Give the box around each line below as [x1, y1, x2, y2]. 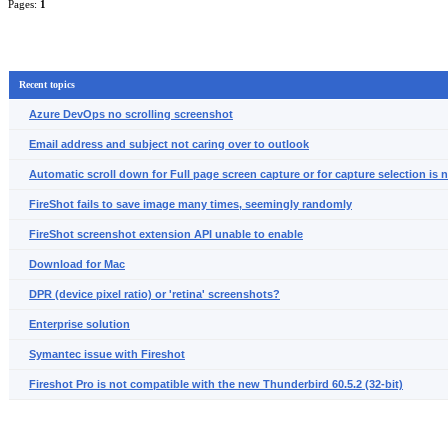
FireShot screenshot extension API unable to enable [29, 228, 303, 240]
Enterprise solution [29, 318, 130, 330]
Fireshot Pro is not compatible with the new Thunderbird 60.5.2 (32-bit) [29, 378, 403, 390]
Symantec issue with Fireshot [29, 348, 185, 360]
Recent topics [19, 79, 75, 90]
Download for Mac [29, 258, 125, 270]
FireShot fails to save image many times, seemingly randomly [29, 198, 352, 210]
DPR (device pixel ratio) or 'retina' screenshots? [29, 288, 280, 300]
